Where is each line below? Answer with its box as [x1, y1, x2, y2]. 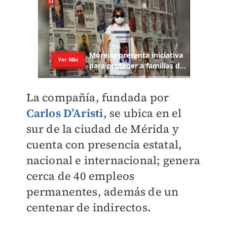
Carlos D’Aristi [26, 105, 103, 121]
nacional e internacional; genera [26, 153, 200, 168]
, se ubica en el [103, 105, 182, 121]
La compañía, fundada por [26, 90, 169, 105]
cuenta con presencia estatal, [26, 137, 182, 153]
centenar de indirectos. [26, 200, 152, 215]
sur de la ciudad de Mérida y [26, 121, 179, 137]
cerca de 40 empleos [26, 168, 135, 184]
